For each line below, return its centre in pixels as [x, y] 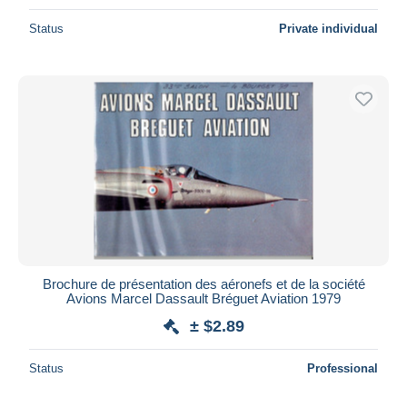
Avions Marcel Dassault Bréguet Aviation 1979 [203, 298]
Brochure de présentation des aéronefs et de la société [203, 283]
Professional [342, 368]
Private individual [328, 28]
